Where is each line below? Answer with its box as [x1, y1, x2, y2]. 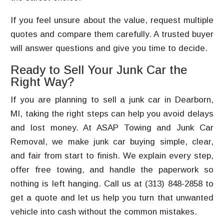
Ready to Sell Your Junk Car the [10, 63, 187, 76]
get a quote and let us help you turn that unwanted [10, 193, 213, 202]
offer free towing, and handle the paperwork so [10, 165, 213, 174]
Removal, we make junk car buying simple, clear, [10, 137, 213, 146]
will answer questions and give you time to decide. [10, 43, 208, 53]
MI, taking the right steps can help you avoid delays [10, 109, 213, 118]
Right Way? [10, 75, 75, 88]
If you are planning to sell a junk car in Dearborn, [10, 95, 213, 104]
